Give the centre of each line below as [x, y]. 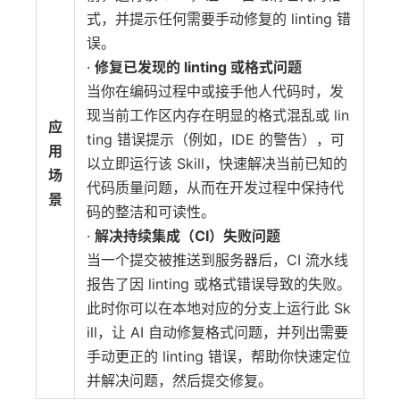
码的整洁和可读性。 [153, 212]
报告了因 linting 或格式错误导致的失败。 [219, 284]
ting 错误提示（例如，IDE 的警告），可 [216, 139]
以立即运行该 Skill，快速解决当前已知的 [217, 163]
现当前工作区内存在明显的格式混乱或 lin [218, 115]
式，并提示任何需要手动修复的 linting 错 [219, 19]
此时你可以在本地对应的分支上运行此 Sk [219, 308]
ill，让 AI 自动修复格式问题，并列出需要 [217, 332]
